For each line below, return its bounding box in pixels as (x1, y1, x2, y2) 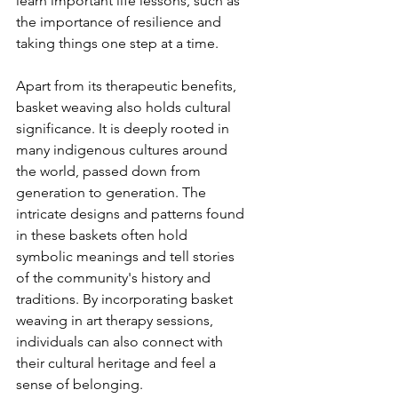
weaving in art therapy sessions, (16, 312, 217, 330)
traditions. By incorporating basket (16, 291, 236, 308)
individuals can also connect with (16, 333, 227, 351)
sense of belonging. (16, 376, 143, 394)
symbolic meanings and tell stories (16, 248, 238, 266)
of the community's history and (16, 269, 214, 287)
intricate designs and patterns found (16, 205, 248, 223)
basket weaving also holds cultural (16, 99, 235, 116)
